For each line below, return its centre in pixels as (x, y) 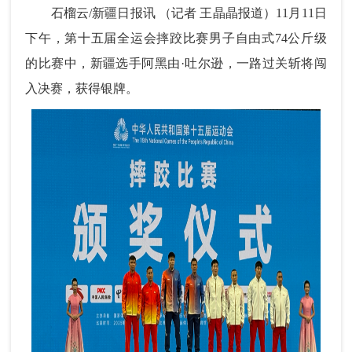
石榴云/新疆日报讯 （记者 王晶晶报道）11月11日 (176, 13)
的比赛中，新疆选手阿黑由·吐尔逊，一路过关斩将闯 (176, 63)
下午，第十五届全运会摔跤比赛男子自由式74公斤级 (176, 38)
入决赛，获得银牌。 (82, 88)
